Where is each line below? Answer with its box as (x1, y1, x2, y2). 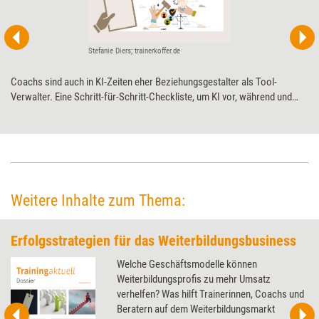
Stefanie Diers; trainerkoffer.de (88, 46, 180, 56)
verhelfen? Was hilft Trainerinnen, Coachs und (117, 288, 305, 300)
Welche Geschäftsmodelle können (117, 258, 258, 271)
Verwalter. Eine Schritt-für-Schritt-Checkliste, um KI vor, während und (11, 90, 292, 104)
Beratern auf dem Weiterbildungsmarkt (117, 303, 276, 315)
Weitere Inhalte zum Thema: (11, 192, 185, 209)
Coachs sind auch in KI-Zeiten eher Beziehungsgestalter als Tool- (11, 75, 277, 89)
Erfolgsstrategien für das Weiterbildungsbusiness (11, 232, 296, 249)
